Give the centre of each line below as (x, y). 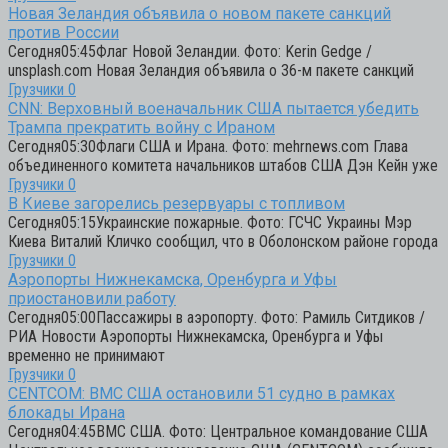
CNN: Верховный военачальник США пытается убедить (213, 108)
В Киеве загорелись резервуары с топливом (176, 203)
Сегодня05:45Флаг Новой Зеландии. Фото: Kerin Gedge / (190, 51)
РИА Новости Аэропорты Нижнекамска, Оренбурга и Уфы (195, 336)
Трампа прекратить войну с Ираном (141, 127)
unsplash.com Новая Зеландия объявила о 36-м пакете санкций (211, 70)
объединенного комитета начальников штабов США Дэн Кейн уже (223, 165)
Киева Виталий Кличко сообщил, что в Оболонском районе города (223, 241)
